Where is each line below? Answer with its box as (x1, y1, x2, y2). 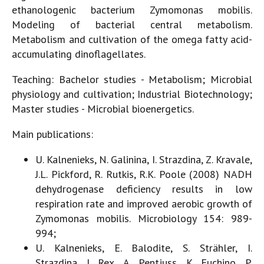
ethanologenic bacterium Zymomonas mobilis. (12, 2, 252, 16)
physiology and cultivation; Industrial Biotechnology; (12, 87, 252, 101)
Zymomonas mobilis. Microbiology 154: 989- (35, 211, 252, 225)
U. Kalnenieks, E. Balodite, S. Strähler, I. (35, 240, 252, 255)
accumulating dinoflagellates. (12, 47, 146, 61)
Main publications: (12, 127, 93, 141)
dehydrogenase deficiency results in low (35, 181, 252, 196)
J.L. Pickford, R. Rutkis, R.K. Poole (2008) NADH (35, 167, 252, 181)
